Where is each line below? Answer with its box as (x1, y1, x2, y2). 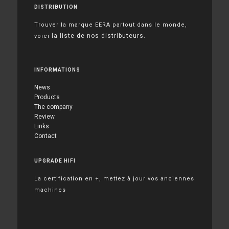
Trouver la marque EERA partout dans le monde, (34, 21, 187, 29)
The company (34, 103, 73, 111)
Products (34, 94, 60, 101)
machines (34, 187, 66, 194)
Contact (34, 132, 57, 140)
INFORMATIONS (34, 67, 80, 73)
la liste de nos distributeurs (52, 32, 144, 40)
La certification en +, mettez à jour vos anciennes (34, 175, 194, 182)
